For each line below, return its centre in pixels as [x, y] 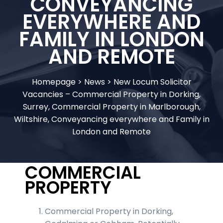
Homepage [54, 82]
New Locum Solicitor [152, 82]
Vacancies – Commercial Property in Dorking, [111, 94]
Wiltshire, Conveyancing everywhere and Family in [111, 119]
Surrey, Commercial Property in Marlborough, [111, 107]
